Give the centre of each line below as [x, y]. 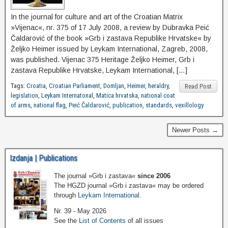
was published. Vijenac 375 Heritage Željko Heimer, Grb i [103, 60]
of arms [21, 105]
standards [159, 105]
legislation [24, 96]
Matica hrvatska [117, 96]
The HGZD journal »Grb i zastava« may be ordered [129, 185]
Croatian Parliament [75, 86]
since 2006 [154, 176]
